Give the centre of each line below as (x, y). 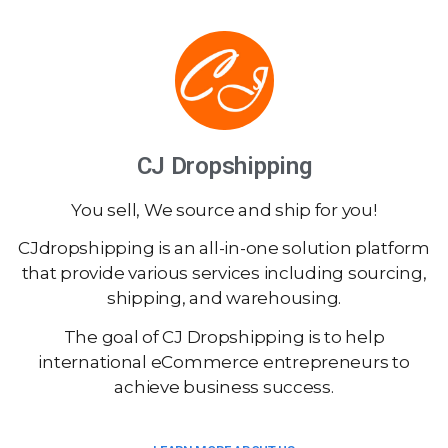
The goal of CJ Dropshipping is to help (224, 336)
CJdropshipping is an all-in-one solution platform (224, 248)
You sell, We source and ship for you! (224, 209)
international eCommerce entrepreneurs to (224, 361)
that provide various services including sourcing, (224, 273)
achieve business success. (224, 386)
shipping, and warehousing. (224, 298)
